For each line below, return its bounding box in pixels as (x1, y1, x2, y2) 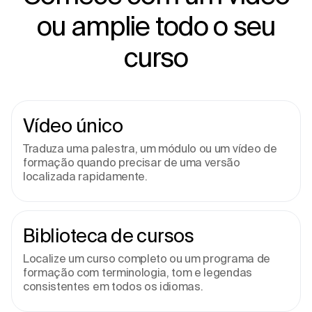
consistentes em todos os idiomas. (23, 280, 203, 292)
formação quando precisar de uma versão (23, 156, 240, 169)
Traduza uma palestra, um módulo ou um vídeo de (23, 142, 277, 155)
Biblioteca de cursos (23, 225, 194, 246)
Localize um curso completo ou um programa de (23, 252, 270, 265)
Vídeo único (23, 115, 123, 136)
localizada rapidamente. (23, 170, 148, 182)
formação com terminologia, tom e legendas (23, 266, 252, 279)
